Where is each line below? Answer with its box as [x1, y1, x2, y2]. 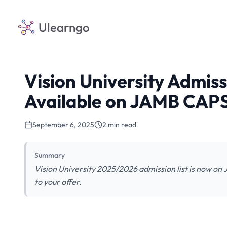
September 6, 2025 [32, 120, 94, 129]
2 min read [102, 120, 136, 129]
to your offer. [34, 177, 82, 187]
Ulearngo [39, 20, 90, 35]
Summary [34, 150, 65, 160]
